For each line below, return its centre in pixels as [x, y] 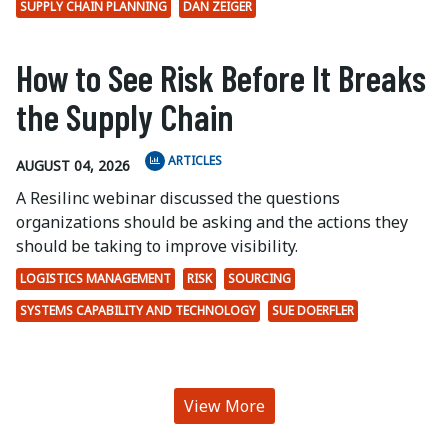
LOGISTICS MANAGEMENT [95, 279]
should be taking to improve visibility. [157, 246]
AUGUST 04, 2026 [73, 165]
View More [224, 406]
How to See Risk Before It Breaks [221, 78]
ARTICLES [195, 161]
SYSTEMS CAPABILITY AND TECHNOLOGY [138, 311]
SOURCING [259, 279]
